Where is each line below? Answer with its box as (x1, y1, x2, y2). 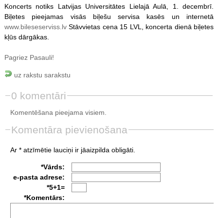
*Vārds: (40, 163, 65, 171)
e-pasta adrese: (13, 173, 65, 181)
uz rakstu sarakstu (12, 71, 71, 79)
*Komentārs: (23, 193, 65, 201)
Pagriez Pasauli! (4, 53, 54, 61)
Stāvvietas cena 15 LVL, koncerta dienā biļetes (66, 22, 214, 31)
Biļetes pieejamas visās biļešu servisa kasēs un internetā (4, 12, 214, 20)
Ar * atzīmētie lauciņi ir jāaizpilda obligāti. (10, 145, 135, 154)
